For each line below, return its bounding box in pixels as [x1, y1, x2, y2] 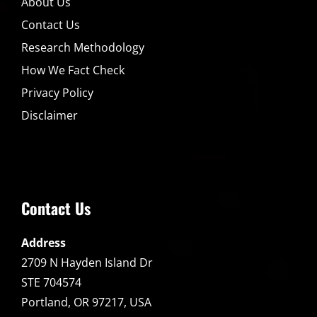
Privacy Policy [21, 85, 93, 101]
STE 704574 [21, 275, 81, 291]
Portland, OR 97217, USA [21, 294, 151, 311]
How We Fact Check [21, 62, 125, 79]
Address [21, 235, 66, 251]
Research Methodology [21, 40, 144, 56]
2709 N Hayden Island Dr [21, 255, 153, 271]
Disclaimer [21, 108, 78, 124]
